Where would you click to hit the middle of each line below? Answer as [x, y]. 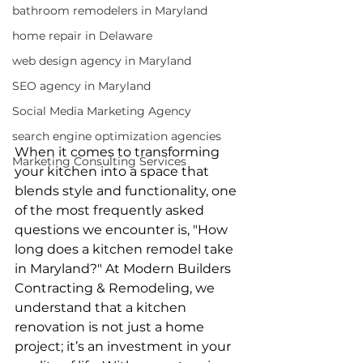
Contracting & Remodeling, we [116, 288]
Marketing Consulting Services [99, 161]
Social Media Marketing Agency [102, 111]
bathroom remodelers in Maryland [110, 11]
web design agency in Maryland [102, 61]
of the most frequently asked [111, 210]
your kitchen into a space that [113, 171]
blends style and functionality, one [127, 190]
